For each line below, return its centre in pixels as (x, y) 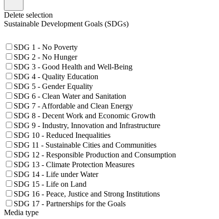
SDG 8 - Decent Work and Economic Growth (85, 115)
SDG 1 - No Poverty (46, 47)
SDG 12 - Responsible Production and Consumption (95, 154)
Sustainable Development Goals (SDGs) (66, 23)
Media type (21, 212)
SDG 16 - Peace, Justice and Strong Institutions (87, 194)
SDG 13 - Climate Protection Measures (74, 164)
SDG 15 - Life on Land (50, 184)
